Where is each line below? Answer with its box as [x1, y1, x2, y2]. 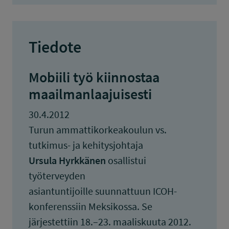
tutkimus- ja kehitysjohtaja [29, 139, 143, 151]
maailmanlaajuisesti [29, 85, 152, 103]
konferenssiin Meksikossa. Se [29, 200, 152, 213]
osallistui [106, 154, 146, 167]
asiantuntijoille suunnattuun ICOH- [29, 185, 177, 197]
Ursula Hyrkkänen [29, 154, 106, 167]
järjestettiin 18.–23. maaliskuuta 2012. [29, 215, 191, 228]
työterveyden [29, 169, 85, 182]
